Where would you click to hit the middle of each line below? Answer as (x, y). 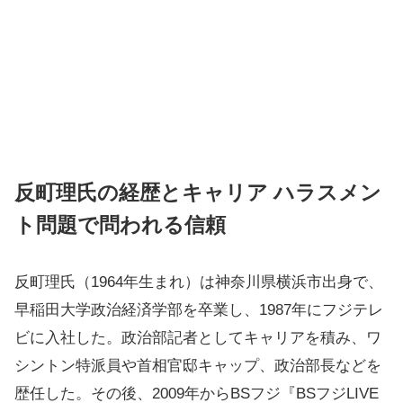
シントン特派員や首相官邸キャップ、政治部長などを (198, 366)
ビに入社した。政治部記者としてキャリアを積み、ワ (198, 338)
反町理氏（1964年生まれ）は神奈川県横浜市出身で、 (199, 282)
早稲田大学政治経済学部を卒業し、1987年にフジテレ (199, 310)
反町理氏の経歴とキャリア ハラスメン (198, 193)
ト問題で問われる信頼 (120, 225)
